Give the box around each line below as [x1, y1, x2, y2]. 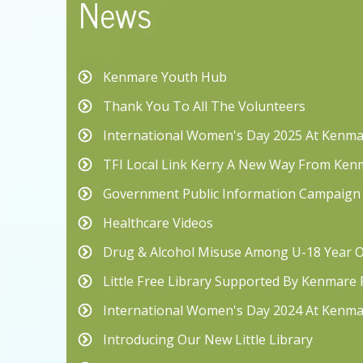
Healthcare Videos [103, 214, 213, 233]
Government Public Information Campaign [103, 185, 361, 203]
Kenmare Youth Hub [103, 68, 227, 87]
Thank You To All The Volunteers [103, 97, 305, 116]
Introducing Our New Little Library [103, 331, 313, 349]
